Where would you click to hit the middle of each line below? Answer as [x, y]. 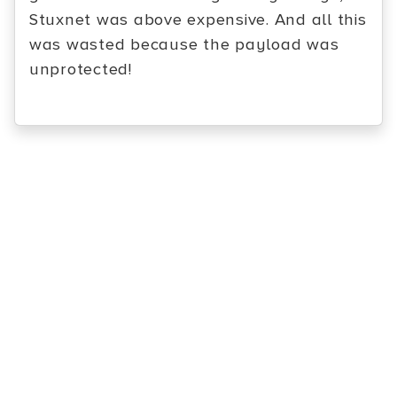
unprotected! [81, 70]
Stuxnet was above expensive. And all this [198, 20]
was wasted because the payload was [184, 45]
